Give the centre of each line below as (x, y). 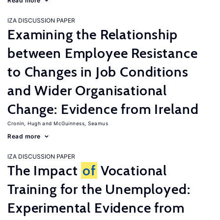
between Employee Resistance (103, 53)
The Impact (44, 170)
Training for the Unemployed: (99, 189)
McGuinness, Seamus (81, 123)
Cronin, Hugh (24, 123)
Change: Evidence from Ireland (103, 109)
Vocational (132, 170)
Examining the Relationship (93, 34)
